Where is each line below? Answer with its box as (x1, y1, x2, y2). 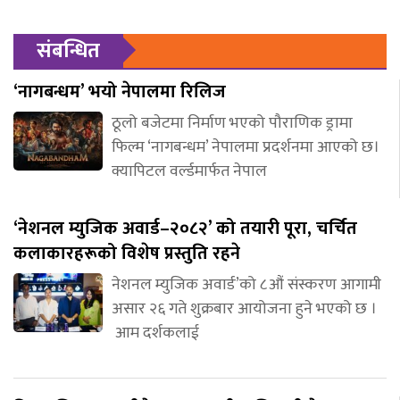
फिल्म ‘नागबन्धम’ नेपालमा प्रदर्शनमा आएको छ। (112, 133, 379, 161)
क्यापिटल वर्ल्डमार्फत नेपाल (112, 157, 267, 185)
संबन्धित (37, 33, 100, 68)
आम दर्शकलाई (112, 319, 199, 346)
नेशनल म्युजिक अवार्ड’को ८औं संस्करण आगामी (112, 271, 381, 298)
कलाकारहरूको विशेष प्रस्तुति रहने (13, 237, 240, 269)
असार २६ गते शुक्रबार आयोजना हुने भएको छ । (112, 295, 377, 322)
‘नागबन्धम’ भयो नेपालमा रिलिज (13, 76, 226, 107)
